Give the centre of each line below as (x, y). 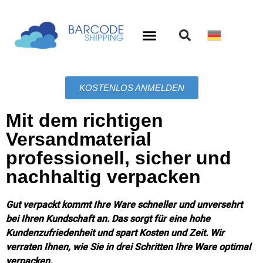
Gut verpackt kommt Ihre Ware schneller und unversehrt (124, 205)
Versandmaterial (79, 139)
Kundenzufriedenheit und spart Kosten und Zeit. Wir (115, 233)
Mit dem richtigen (85, 120)
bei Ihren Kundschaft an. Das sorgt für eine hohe (108, 219)
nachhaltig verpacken (103, 177)
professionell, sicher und (119, 158)
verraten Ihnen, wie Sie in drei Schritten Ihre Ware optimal (128, 247)
